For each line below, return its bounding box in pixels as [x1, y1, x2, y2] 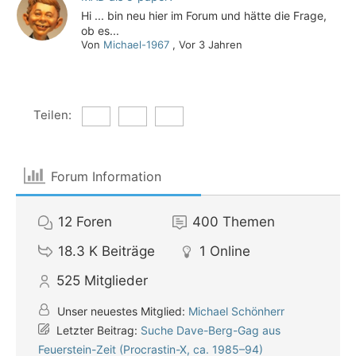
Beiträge [102, 243, 155, 259]
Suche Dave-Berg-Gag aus [141, 323, 281, 337]
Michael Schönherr [188, 304, 284, 318]
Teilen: [33, 107, 72, 122]
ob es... [81, 24, 120, 37]
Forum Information [51, 168, 162, 184]
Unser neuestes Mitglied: [54, 304, 188, 318]
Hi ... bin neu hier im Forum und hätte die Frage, [81, 9, 327, 22]
